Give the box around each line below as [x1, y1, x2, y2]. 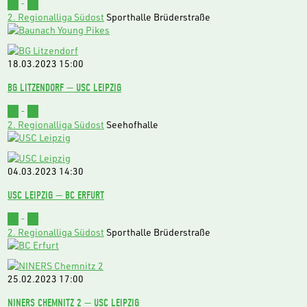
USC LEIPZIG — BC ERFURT [8, 188, 104, 201]
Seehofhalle [106, 118, 158, 132]
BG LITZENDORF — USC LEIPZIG [8, 80, 121, 94]
